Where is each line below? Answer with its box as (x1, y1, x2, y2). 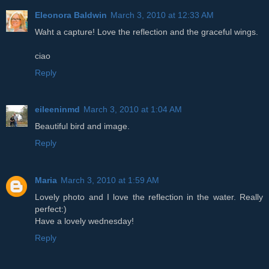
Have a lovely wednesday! (35, 216, 134, 226)
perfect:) (35, 204, 67, 214)
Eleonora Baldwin (35, 10, 107, 20)
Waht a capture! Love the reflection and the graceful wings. (35, 26, 258, 37)
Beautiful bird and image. (35, 121, 130, 131)
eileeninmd (35, 104, 80, 115)
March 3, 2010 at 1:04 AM (83, 104, 182, 115)
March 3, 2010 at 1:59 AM (61, 175, 159, 186)
